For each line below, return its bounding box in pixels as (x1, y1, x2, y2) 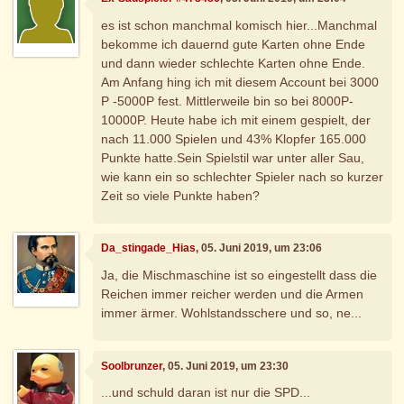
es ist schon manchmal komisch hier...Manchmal (101, 17, 378, 32)
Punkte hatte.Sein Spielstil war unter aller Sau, (101, 150, 365, 165)
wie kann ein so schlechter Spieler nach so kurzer (101, 169, 384, 184)
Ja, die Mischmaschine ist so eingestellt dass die (101, 267, 378, 282)
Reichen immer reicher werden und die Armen (101, 286, 364, 301)
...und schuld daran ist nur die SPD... (101, 385, 311, 400)
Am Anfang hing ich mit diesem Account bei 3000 (101, 74, 380, 89)
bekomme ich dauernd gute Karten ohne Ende (101, 36, 366, 51)
